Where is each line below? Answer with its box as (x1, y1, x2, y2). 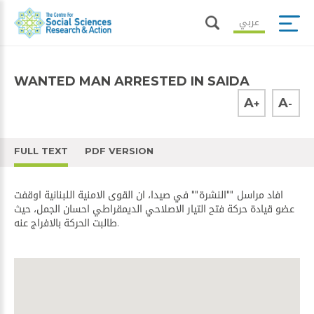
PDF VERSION (85, 145, 153, 156)
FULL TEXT (14, 145, 68, 156)
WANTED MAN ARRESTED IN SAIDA (14, 74, 250, 89)
